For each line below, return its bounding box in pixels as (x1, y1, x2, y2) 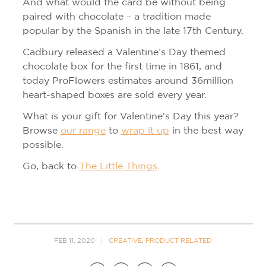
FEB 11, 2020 (54, 237, 95, 244)
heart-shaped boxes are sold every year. (22, 90, 207, 100)
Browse (22, 126, 61, 135)
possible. (22, 140, 66, 150)
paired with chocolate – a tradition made (22, 12, 211, 21)
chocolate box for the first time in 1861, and (22, 62, 222, 71)
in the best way (169, 126, 243, 135)
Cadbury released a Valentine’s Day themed (22, 47, 226, 57)
